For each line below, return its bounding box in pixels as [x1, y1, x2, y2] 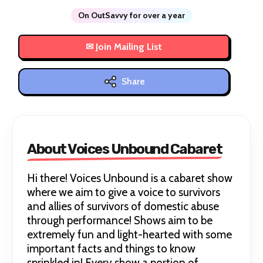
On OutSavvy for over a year [78, 10, 185, 21]
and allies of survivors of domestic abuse [27, 200, 220, 214]
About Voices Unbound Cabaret [27, 141, 222, 158]
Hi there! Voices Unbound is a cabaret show [27, 171, 233, 186]
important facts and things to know [27, 242, 196, 256]
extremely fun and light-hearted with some [27, 228, 232, 242]
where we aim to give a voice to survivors [27, 186, 221, 200]
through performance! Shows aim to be [27, 214, 213, 228]
